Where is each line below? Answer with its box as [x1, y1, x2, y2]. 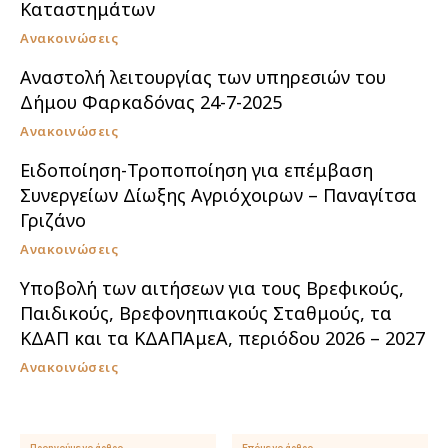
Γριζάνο [20, 207, 86, 232]
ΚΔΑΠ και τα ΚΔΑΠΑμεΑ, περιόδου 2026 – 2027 [20, 325, 425, 350]
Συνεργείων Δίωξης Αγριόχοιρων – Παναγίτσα [20, 182, 417, 207]
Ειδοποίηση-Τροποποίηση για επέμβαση [20, 157, 373, 182]
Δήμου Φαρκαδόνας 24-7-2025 [20, 89, 282, 114]
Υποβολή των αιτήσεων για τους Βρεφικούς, [20, 275, 404, 300]
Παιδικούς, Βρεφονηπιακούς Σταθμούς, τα [20, 300, 392, 325]
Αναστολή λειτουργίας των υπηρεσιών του [20, 64, 386, 89]
